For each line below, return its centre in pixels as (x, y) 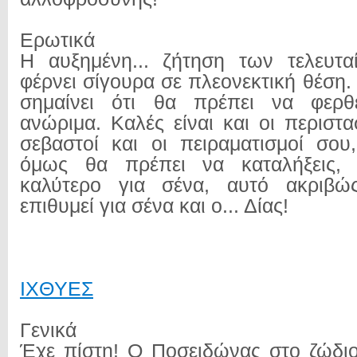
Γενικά (48, 330)
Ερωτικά (57, 40)
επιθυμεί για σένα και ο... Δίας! (154, 206)
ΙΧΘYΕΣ (57, 289)
